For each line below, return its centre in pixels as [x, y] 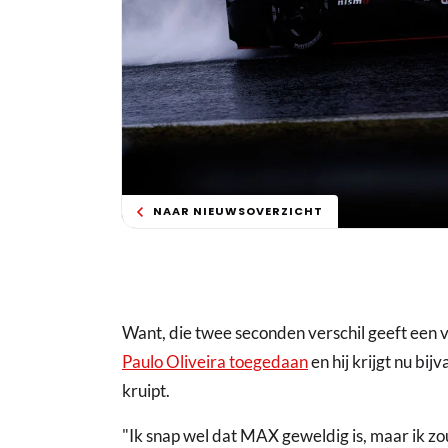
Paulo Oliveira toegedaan [215, 362]
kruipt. [146, 391]
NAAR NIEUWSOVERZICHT [238, 211]
